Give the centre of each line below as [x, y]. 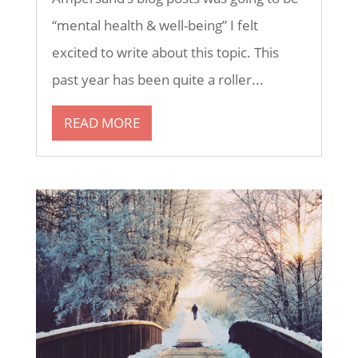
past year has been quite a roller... [157, 79]
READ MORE [101, 122]
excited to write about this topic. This [165, 52]
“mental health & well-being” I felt [155, 25]
